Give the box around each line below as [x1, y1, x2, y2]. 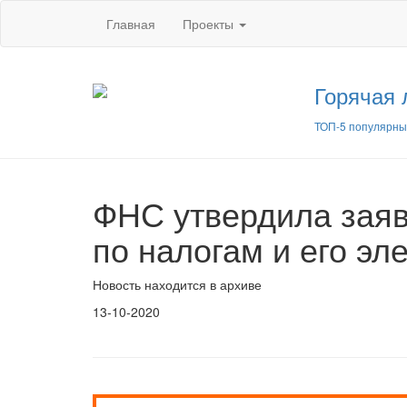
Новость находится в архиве [93, 275, 262, 293]
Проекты [183, 15, 237, 33]
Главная [106, 15, 155, 33]
